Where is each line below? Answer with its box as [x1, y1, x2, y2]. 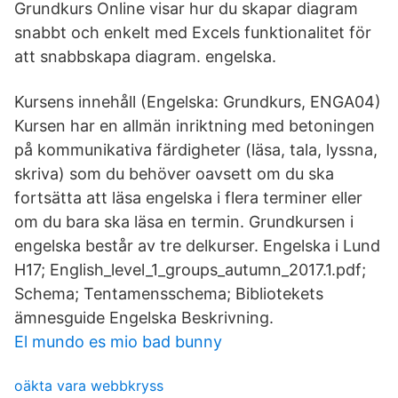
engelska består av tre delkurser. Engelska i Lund [14, 236, 380, 255]
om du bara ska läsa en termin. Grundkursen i [14, 212, 354, 231]
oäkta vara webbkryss [14, 377, 163, 394]
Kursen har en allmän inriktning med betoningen [14, 116, 375, 135]
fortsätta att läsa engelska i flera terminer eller [14, 188, 362, 207]
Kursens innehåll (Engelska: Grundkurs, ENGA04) [14, 92, 381, 111]
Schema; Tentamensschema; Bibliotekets [14, 284, 323, 303]
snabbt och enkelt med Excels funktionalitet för [14, 23, 371, 42]
